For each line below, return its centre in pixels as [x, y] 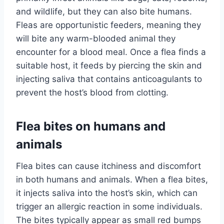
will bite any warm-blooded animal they [96, 39]
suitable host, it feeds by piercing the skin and [109, 66]
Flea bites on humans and [91, 126]
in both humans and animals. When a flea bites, [112, 180]
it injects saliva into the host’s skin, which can [107, 193]
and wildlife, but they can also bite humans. [104, 12]
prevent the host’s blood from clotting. [92, 93]
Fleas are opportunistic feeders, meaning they [108, 25]
